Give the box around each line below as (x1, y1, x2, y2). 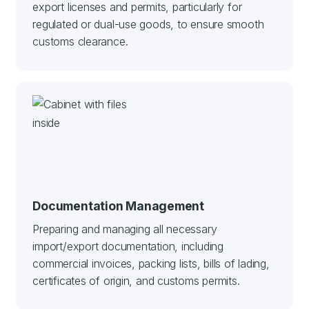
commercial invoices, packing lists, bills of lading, (32, 256, 270, 270)
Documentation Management (32, 198, 205, 213)
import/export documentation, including (32, 239, 223, 253)
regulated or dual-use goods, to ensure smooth (32, 17, 264, 31)
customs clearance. (32, 34, 128, 48)
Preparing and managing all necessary (32, 221, 217, 236)
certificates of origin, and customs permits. (32, 273, 240, 288)
